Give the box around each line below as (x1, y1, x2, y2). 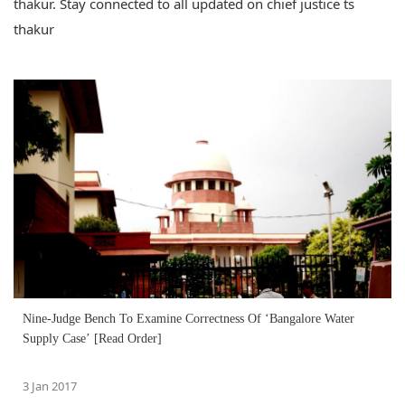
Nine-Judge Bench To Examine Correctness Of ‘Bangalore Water (23, 311, 354, 325)
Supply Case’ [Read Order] (23, 331, 162, 345)
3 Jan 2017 (23, 377, 77, 394)
